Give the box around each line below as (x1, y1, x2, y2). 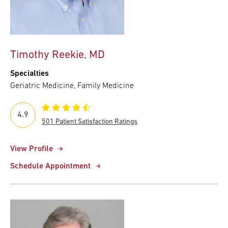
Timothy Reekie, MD (10, 49, 105, 61)
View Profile (10, 145, 53, 153)
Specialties (10, 70, 49, 78)
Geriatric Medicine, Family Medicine (10, 82, 134, 90)
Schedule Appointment (10, 162, 91, 170)
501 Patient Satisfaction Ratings (42, 118, 137, 126)
